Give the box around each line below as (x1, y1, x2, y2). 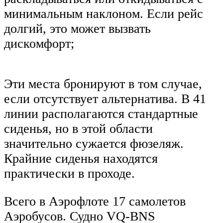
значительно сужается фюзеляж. (4, 136, 184, 151)
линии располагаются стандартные (4, 107, 198, 121)
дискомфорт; (4, 36, 74, 51)
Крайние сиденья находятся (4, 151, 158, 166)
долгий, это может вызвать (4, 21, 151, 36)
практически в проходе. (4, 166, 135, 181)
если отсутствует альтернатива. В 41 (4, 92, 206, 107)
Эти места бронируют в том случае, (4, 77, 202, 92)
